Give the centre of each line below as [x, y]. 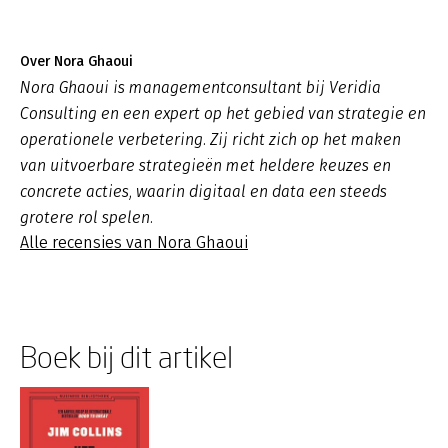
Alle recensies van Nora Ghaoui [134, 242]
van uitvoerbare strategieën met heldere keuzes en [205, 165]
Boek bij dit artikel [126, 356]
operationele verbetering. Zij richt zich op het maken [210, 139]
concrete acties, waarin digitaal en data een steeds [203, 191]
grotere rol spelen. [86, 217]
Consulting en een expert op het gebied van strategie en [223, 113]
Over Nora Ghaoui [76, 61]
